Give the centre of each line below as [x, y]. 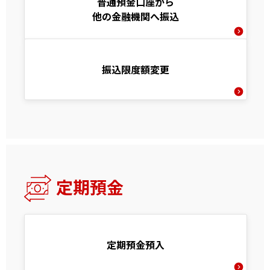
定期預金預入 [136, 245]
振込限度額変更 [136, 70]
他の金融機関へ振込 [136, 17]
